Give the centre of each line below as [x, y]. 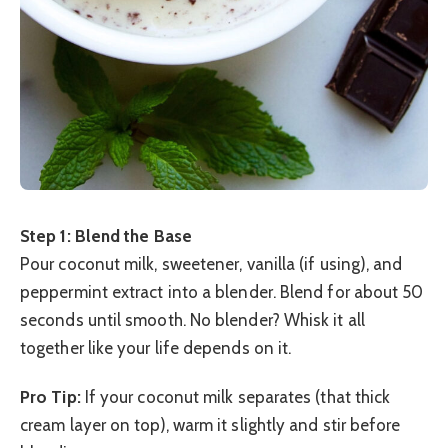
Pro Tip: [50, 396]
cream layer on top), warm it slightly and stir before [210, 424]
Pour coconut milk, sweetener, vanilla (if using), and [211, 264]
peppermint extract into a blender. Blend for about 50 [222, 292]
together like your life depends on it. [156, 348]
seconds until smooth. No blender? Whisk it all [192, 320]
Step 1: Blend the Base [106, 236]
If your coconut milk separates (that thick [235, 396]
